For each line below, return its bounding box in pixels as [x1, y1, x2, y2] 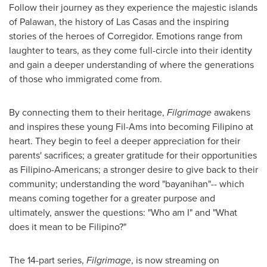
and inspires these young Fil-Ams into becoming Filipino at [9, 120, 253, 133]
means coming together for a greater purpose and [9, 191, 215, 205]
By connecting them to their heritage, [9, 105, 164, 119]
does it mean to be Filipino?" [9, 220, 126, 234]
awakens [214, 105, 250, 119]
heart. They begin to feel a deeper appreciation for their [9, 134, 240, 148]
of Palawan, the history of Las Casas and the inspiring [9, 15, 229, 29]
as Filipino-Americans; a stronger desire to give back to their [9, 163, 258, 176]
